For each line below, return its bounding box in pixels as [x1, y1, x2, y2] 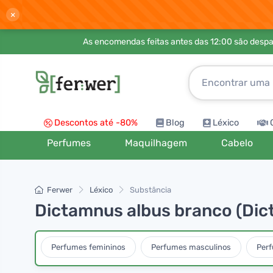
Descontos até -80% [54, 118, 138, 128]
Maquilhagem [125, 137, 188, 149]
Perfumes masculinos [151, 242, 231, 252]
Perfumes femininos [51, 242, 126, 252]
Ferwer [47, 185, 73, 194]
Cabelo [221, 137, 253, 149]
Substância [130, 185, 171, 194]
